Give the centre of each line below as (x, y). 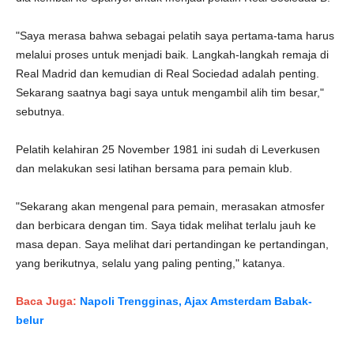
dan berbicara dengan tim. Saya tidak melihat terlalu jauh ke (166, 225)
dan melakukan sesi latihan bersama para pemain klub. (154, 168)
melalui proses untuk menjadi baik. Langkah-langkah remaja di (172, 55)
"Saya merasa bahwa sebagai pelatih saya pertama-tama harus (175, 36)
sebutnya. (40, 111)
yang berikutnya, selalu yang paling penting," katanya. (151, 263)
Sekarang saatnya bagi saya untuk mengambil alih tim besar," (170, 92)
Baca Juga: (48, 301)
